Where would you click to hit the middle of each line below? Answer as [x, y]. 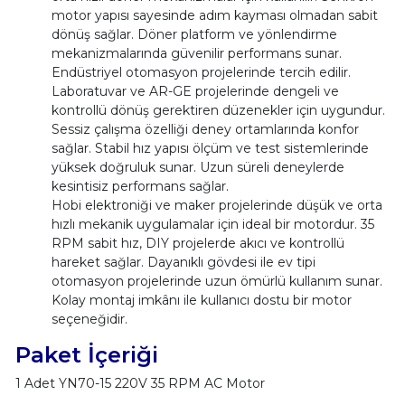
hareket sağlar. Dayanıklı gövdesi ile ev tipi [183, 262]
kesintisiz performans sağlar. [140, 186]
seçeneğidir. [89, 319]
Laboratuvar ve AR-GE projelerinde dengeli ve [195, 91]
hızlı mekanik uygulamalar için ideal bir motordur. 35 [212, 224]
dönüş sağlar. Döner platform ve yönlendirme [194, 34]
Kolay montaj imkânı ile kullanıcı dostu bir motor [201, 300]
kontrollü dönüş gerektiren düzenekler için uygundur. [218, 110]
